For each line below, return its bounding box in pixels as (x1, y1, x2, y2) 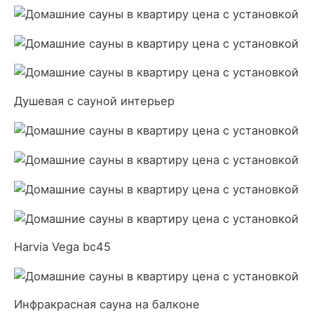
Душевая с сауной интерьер (14, 93, 175, 108)
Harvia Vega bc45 (14, 240, 111, 254)
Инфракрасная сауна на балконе (14, 297, 200, 312)
